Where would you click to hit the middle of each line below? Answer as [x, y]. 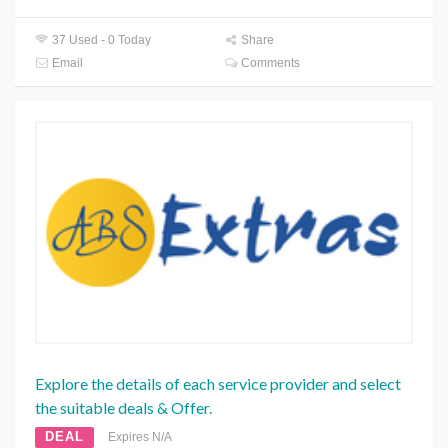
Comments [269, 63]
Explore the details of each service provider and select [218, 383]
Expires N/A [140, 436]
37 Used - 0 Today [100, 40]
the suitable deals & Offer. [123, 407]
